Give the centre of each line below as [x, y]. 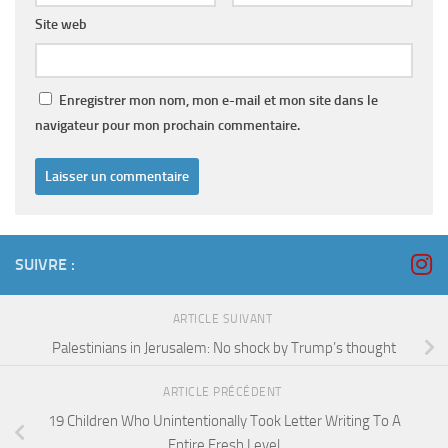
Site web [61, 24]
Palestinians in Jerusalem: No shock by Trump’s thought [224, 348]
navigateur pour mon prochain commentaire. [167, 125]
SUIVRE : [45, 264]
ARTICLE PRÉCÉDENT [224, 391]
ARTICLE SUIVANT [224, 318]
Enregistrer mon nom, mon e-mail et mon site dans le [218, 100]
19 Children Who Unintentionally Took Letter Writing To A [224, 421]
